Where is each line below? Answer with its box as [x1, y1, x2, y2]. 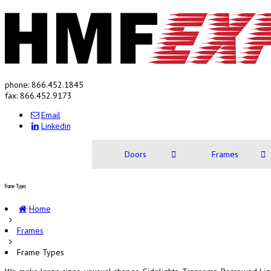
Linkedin [41, 120, 71, 131]
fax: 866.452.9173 [5, 90, 72, 101]
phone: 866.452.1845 [5, 79, 83, 90]
